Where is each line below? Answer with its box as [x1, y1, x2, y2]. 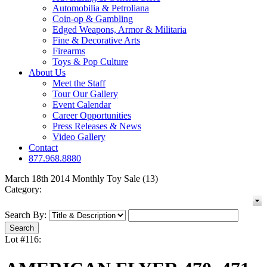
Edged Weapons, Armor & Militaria [52, 24, 187, 35]
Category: [5, 184, 42, 195]
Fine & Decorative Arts [52, 35, 140, 46]
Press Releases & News [52, 121, 141, 132]
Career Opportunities [52, 110, 131, 121]
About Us [29, 67, 66, 78]
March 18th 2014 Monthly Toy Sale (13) [5, 173, 158, 184]
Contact [29, 142, 58, 153]
